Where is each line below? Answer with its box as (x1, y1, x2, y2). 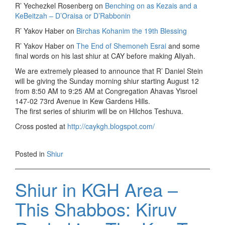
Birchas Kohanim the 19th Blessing (76, 26, 187, 36)
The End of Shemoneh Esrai (76, 41, 166, 51)
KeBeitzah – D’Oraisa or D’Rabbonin (15, 11, 131, 21)
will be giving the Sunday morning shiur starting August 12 (15, 76, 199, 86)
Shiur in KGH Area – (15, 176, 178, 202)
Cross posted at (15, 121, 67, 132)
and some (166, 41, 200, 51)
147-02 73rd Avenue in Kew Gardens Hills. (15, 96, 150, 106)
